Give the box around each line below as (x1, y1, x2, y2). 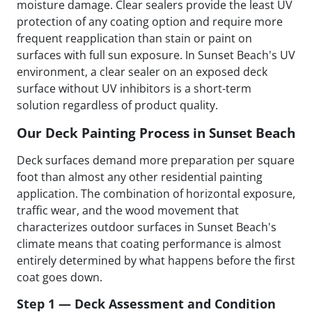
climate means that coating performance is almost (17, 236, 281, 252)
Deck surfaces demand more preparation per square (17, 153, 295, 169)
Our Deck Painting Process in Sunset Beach (17, 123, 295, 143)
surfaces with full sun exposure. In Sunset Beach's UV (17, 47, 295, 63)
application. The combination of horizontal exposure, (17, 186, 295, 202)
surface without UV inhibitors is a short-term (17, 81, 251, 97)
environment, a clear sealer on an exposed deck (17, 64, 267, 80)
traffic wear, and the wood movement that (17, 203, 239, 219)
